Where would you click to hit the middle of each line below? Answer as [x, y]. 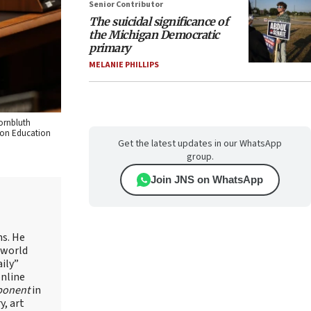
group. [200, 157]
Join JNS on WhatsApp [207, 179]
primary [110, 48]
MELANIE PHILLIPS [124, 65]
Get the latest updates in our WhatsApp [200, 144]
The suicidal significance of [158, 22]
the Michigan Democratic [154, 35]
